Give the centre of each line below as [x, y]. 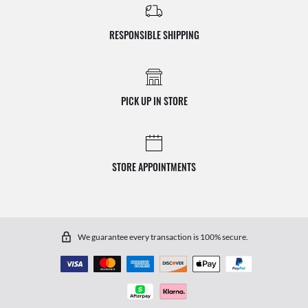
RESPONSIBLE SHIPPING [154, 35]
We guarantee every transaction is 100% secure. [163, 236]
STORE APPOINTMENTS [154, 167]
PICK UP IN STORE [154, 101]
